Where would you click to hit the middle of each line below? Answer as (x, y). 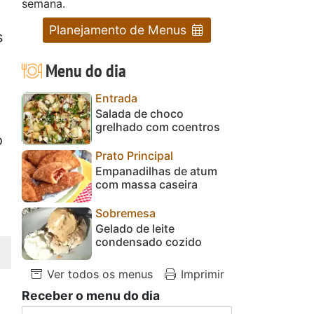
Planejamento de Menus (119, 29)
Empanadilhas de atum (156, 171)
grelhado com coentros (158, 127)
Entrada (116, 98)
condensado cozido (149, 241)
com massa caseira (146, 184)
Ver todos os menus (98, 274)
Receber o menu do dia (91, 295)
